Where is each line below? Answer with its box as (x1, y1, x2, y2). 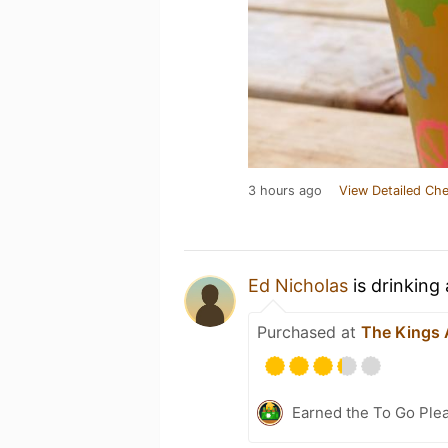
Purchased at (257, 322, 361, 342)
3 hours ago (248, 183, 322, 198)
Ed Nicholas (248, 275, 348, 296)
